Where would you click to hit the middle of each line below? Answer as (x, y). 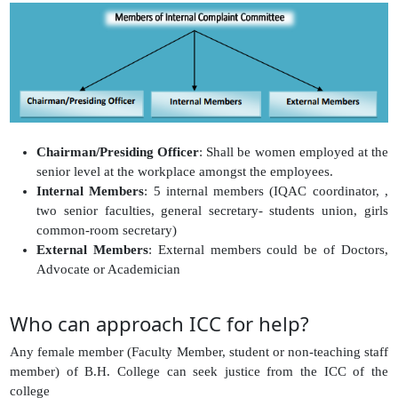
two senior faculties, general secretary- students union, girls (212, 211)
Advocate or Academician (109, 270)
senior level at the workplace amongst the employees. (185, 172)
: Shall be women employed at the (294, 152)
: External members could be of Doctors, (268, 250)
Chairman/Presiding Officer (118, 152)
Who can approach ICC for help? (160, 324)
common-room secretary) (107, 231)
